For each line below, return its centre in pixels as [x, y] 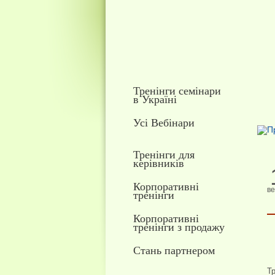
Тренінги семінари [177, 91]
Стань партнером [174, 250]
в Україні [155, 99]
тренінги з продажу [179, 227]
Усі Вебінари [164, 123]
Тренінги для [164, 155]
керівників [158, 163]
